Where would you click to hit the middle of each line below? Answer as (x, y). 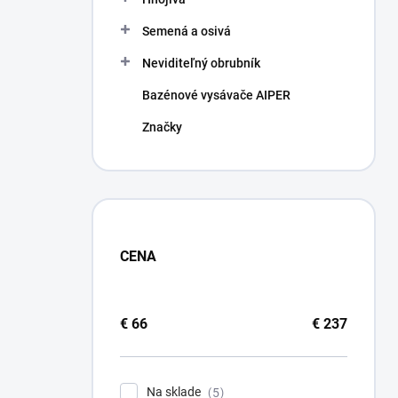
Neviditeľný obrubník (201, 63)
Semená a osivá (187, 31)
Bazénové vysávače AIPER (216, 95)
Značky (162, 127)
